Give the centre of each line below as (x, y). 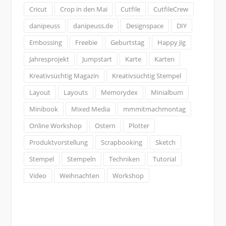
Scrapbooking (121, 142)
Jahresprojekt (49, 59)
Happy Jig (171, 42)
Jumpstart (97, 59)
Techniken (124, 159)
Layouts (75, 92)
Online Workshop (55, 125)
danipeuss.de (93, 25)
